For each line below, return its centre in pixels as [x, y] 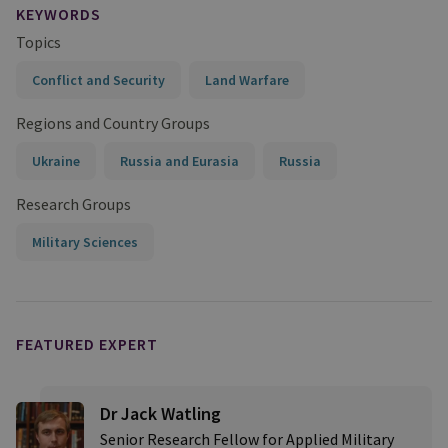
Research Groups [73, 204]
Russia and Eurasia [179, 161]
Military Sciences [85, 242]
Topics [38, 42]
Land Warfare [247, 80]
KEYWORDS [58, 14]
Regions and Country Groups [113, 123]
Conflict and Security [98, 80]
